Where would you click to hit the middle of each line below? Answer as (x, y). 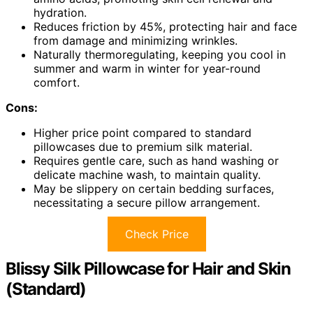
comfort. (57, 82)
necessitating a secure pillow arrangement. (147, 202)
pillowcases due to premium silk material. (143, 146)
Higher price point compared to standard (143, 132)
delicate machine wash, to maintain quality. (147, 174)
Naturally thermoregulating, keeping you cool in (160, 54)
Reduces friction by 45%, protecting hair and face (165, 26)
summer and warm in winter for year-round (147, 68)
